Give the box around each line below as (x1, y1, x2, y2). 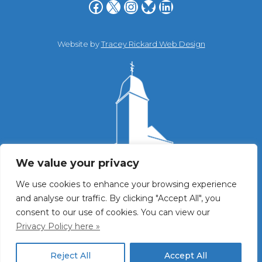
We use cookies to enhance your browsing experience (16, 179, 237, 189)
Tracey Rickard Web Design (101, 39, 205, 49)
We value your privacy (16, 157, 139, 170)
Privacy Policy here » (16, 221, 100, 232)
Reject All (50, 250, 91, 261)
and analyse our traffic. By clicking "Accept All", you (16, 193, 220, 204)
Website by (57, 39, 101, 49)
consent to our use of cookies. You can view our (16, 207, 210, 218)
